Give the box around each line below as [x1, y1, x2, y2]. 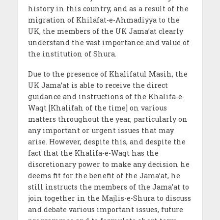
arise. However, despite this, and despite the [27, 137, 186, 147]
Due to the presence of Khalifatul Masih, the [27, 69, 188, 79]
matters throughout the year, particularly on [27, 114, 188, 124]
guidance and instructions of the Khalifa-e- [27, 92, 185, 102]
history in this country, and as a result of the [27, 4, 189, 14]
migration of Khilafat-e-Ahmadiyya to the [27, 15, 180, 25]
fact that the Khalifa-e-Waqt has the [27, 148, 159, 158]
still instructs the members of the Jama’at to [27, 182, 189, 192]
